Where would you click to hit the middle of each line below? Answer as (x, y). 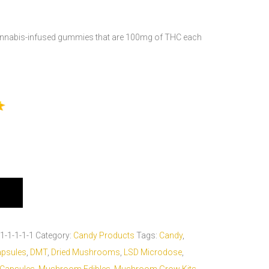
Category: (54, 235)
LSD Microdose (153, 252)
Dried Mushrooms (85, 252)
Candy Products (104, 235)
